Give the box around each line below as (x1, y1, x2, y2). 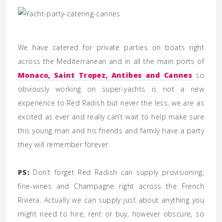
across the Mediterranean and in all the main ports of (18, 56, 204, 66)
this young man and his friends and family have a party (18, 126, 204, 135)
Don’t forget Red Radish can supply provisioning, (33, 167, 204, 177)
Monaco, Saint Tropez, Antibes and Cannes (18, 70, 193, 80)
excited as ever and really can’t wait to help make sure (18, 112, 204, 121)
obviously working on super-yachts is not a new (18, 84, 204, 94)
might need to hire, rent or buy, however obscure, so (18, 209, 204, 219)
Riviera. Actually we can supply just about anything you (18, 195, 204, 205)
